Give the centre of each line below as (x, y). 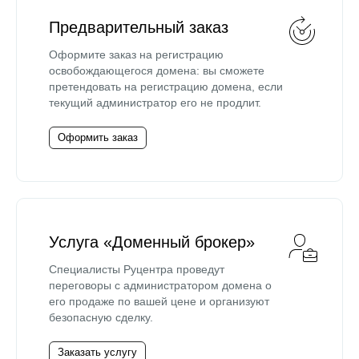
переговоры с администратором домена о (160, 285)
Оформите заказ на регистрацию (136, 54)
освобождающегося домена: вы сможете (157, 70)
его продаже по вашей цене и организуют (159, 301)
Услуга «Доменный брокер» (152, 242)
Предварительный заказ (139, 27)
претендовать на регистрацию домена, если (166, 86)
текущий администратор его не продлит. (155, 102)
